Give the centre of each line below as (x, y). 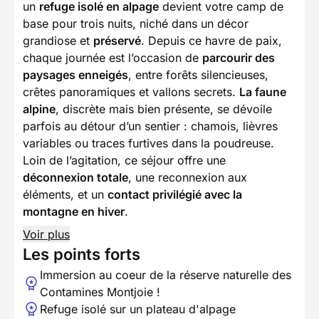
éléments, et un (65, 195)
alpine (39, 109)
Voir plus (46, 235)
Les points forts (82, 255)
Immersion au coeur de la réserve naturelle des (166, 275)
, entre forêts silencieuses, (198, 75)
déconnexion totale (75, 178)
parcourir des (239, 58)
